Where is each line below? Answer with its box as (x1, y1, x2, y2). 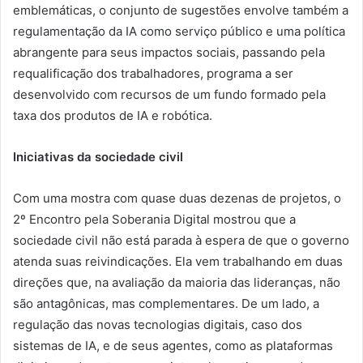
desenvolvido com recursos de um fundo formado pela (13, 87, 326, 103)
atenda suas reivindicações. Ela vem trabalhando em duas (13, 254, 343, 270)
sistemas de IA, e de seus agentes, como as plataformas (13, 338, 333, 354)
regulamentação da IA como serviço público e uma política (13, 23, 345, 40)
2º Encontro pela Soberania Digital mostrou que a (13, 211, 296, 228)
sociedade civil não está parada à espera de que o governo (13, 233, 349, 249)
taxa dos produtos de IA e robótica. (13, 108, 212, 124)
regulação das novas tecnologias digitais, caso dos (13, 317, 302, 333)
